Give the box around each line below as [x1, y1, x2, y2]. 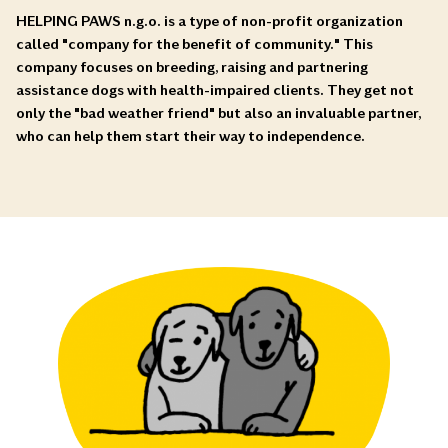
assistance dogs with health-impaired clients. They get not [16, 81, 414, 99]
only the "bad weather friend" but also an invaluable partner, [16, 104, 421, 122]
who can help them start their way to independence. [16, 127, 365, 145]
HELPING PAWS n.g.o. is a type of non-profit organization [16, 12, 403, 30]
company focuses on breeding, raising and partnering [16, 58, 368, 76]
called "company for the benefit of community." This [16, 35, 373, 53]
